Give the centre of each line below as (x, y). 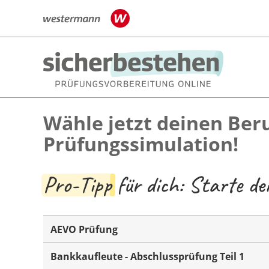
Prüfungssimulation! (141, 144)
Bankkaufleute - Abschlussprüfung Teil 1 (147, 256)
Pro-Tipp (77, 185)
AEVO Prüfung (84, 229)
